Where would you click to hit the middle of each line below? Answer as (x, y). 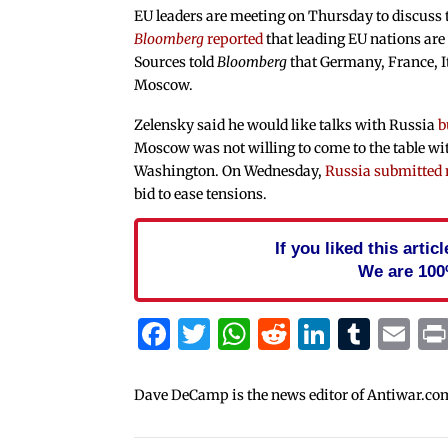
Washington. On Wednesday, (230, 170)
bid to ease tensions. (201, 193)
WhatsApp (331, 333)
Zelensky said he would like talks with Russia (286, 124)
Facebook (244, 333)
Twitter (267, 333)
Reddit (340, 333)
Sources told (176, 62)
